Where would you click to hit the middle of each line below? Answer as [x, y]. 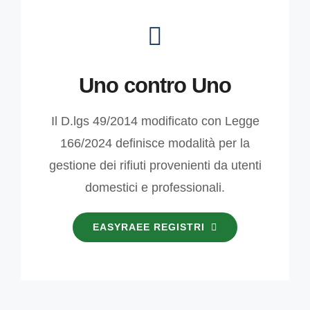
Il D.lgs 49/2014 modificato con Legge [155, 121]
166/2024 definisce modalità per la [155, 144]
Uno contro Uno [155, 86]
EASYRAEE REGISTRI [148, 227]
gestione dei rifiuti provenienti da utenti [155, 166]
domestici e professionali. [155, 188]
